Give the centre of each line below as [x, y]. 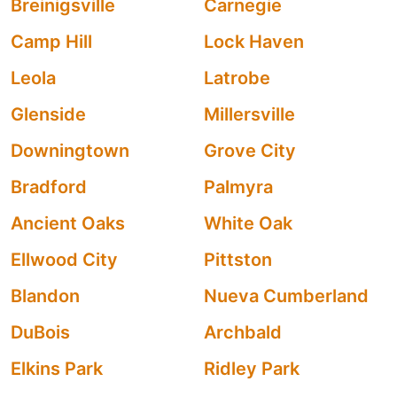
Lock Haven [254, 42]
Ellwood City [64, 260]
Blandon [45, 296]
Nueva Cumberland [286, 296]
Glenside [48, 114]
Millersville [249, 114]
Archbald [243, 332]
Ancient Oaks [68, 223]
